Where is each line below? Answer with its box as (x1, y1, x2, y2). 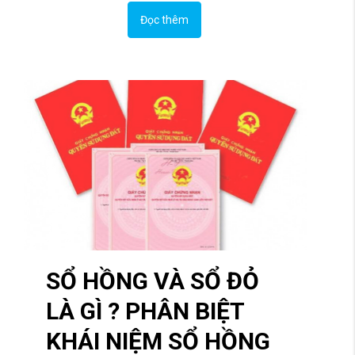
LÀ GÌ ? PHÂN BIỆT (46, 296, 244, 325)
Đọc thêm (140, 13, 189, 27)
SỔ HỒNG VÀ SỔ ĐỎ (46, 266, 259, 295)
